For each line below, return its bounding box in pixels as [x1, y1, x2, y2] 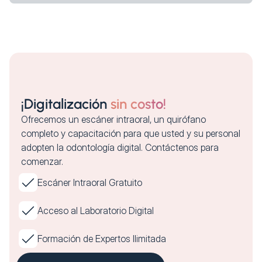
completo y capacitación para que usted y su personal [21, 127, 240, 139]
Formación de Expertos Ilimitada [37, 233, 166, 244]
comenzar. [21, 156, 63, 167]
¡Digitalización [21, 95, 111, 112]
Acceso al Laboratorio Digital [37, 205, 154, 216]
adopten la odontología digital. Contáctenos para [21, 142, 219, 153]
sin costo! [111, 95, 166, 112]
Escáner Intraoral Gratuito [37, 177, 142, 188]
